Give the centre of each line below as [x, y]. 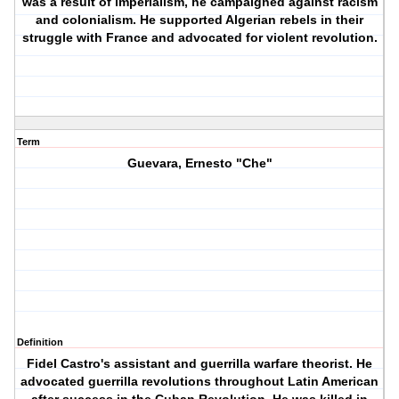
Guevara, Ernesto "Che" [199, 163]
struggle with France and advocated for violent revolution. [199, 38]
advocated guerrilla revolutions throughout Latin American [200, 382]
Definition [40, 342]
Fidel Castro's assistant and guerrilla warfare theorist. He [200, 364]
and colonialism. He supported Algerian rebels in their [200, 20]
